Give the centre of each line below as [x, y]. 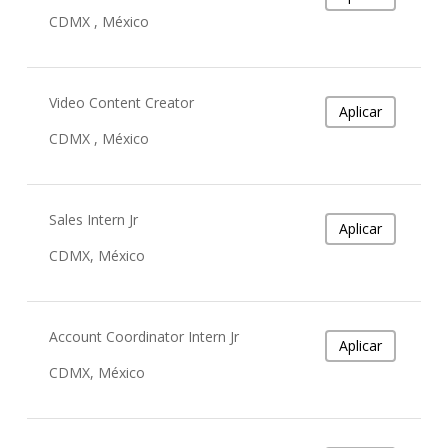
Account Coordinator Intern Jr [144, 336]
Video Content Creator [122, 102]
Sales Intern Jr [94, 219]
